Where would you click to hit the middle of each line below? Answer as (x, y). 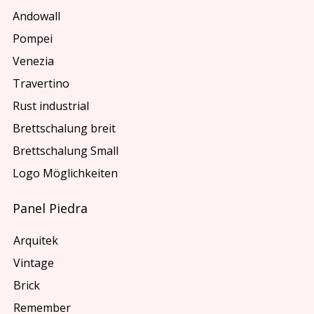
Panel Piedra (50, 208)
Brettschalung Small (66, 151)
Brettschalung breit (64, 129)
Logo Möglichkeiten (66, 173)
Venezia (34, 61)
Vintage (33, 262)
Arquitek (35, 240)
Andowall (37, 16)
